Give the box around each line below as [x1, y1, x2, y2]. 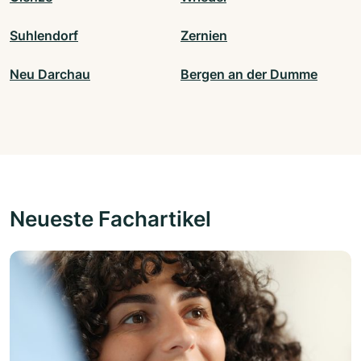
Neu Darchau [10, 66, 90, 83]
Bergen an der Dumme [180, 66, 317, 83]
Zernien [180, 27, 227, 44]
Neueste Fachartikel [10, 205, 211, 232]
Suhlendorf [10, 27, 78, 44]
